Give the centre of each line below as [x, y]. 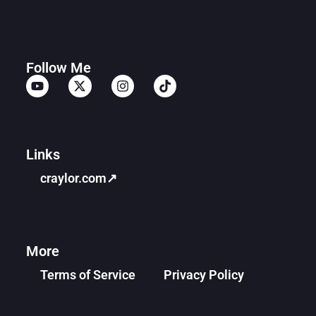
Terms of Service [87, 275]
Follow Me [58, 67]
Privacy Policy [203, 275]
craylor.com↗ [78, 178]
